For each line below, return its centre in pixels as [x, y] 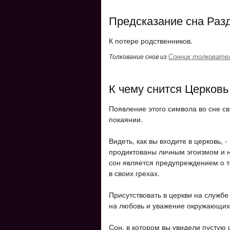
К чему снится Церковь [169, 88]
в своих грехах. [134, 173]
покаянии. [126, 119]
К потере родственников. [151, 41]
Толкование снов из [139, 56]
